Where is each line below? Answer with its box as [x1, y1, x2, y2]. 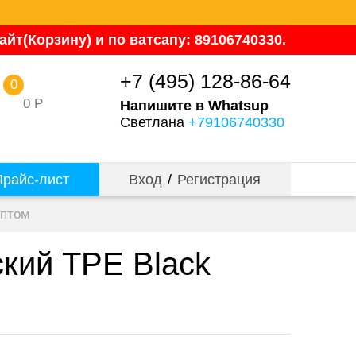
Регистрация [177, 172, 261, 188]
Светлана [120, 114, 188, 130]
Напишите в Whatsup [120, 98, 269, 114]
